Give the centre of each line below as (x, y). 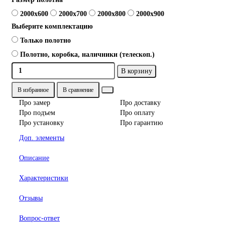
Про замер (35, 103)
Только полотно (45, 41)
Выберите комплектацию (52, 27)
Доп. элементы (42, 138)
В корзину (137, 71)
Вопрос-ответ (39, 218)
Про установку (41, 123)
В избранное (33, 90)
